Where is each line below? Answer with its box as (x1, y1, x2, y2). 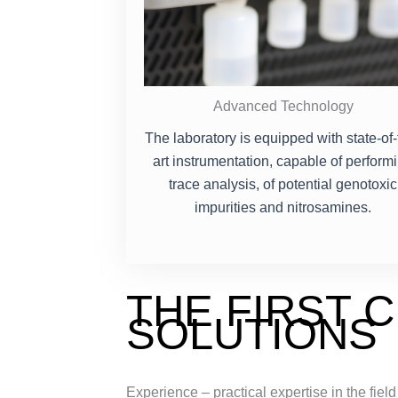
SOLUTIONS (126, 309, 378, 358)
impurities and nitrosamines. (195, 199, 372, 215)
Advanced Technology (212, 98, 354, 114)
